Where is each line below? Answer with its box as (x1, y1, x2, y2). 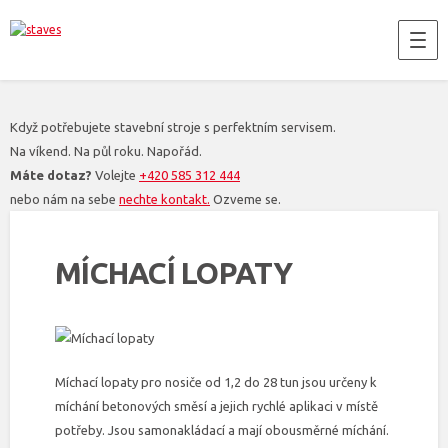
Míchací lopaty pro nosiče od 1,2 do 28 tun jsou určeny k (55, 375, 377, 389)
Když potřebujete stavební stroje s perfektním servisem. (10, 120, 336, 134)
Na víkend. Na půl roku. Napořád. (10, 144, 202, 158)
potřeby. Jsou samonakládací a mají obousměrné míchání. (55, 423, 389, 437)
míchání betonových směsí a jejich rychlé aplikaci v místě (55, 399, 378, 413)
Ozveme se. (210, 192, 281, 206)
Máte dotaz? (10, 168, 92, 182)
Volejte (92, 168, 139, 182)
